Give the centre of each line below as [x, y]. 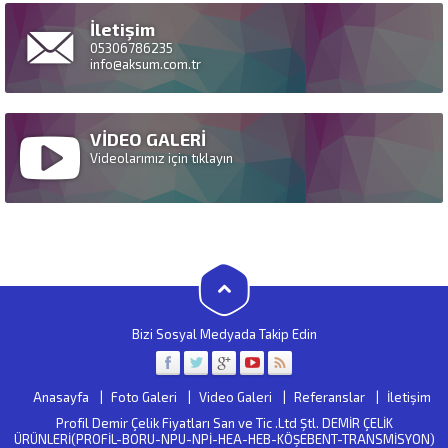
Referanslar [329, 397]
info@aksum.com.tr [145, 64]
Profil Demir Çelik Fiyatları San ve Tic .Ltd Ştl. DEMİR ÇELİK [224, 423]
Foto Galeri [144, 397]
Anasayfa [61, 397]
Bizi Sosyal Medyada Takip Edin [224, 334]
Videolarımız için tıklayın [161, 158]
